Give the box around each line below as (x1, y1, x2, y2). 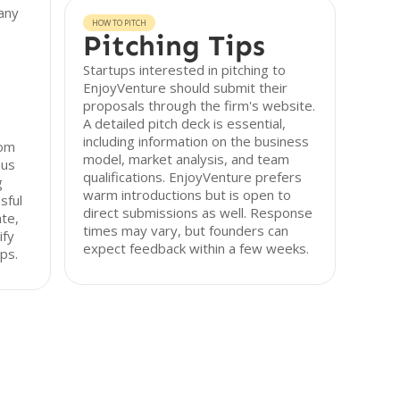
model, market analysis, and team (83, 150, 290, 168)
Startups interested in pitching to (83, 61, 287, 79)
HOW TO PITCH (92, 17, 147, 29)
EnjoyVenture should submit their (83, 79, 288, 96)
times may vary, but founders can (83, 221, 289, 239)
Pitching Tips (83, 29, 266, 62)
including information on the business (83, 132, 310, 150)
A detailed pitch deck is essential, (83, 114, 287, 132)
